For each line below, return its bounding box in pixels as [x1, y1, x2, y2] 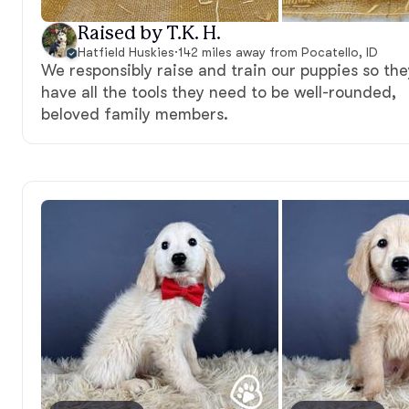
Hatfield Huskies [78, 44, 174, 59]
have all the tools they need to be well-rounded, [41, 82, 396, 101]
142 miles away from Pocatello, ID [177, 44, 378, 59]
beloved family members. [41, 104, 228, 123]
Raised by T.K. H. [78, 22, 221, 44]
